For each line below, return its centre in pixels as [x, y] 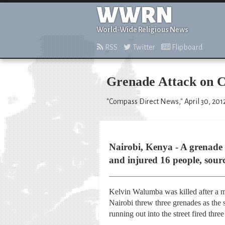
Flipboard [186, 47]
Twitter [143, 47]
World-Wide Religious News [142, 30]
